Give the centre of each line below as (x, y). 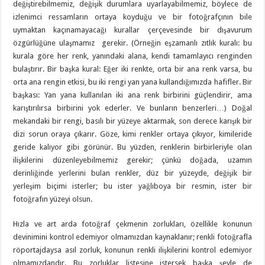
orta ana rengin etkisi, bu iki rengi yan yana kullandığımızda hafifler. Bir (132, 82)
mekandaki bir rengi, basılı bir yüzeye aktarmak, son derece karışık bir (132, 121)
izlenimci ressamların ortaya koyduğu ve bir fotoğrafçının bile (132, 17)
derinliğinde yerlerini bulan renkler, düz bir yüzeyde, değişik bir (132, 173)
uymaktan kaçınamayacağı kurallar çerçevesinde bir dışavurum (132, 30)
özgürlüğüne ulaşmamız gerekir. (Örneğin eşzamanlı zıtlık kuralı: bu (132, 43)
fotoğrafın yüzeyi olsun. (53, 199)
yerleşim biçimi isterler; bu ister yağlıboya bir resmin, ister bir (132, 186)
